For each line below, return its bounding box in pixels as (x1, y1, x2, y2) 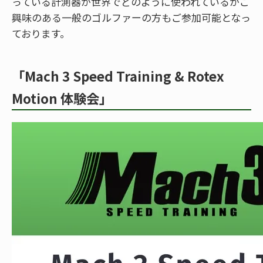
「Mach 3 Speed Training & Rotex (12, 66, 224, 85)
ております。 (12, 25, 70, 41)
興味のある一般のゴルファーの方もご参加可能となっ (12, 9, 251, 25)
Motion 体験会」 (12, 88, 112, 107)
